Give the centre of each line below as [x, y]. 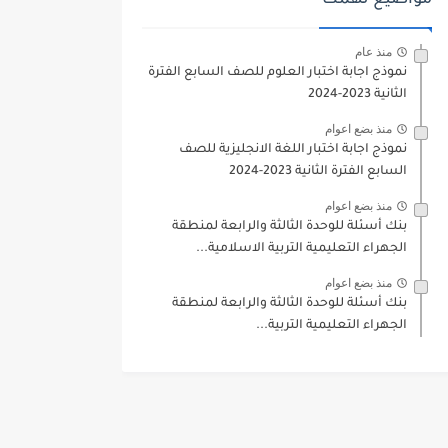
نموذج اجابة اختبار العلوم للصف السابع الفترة [277, 73]
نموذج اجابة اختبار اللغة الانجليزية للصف [293, 150]
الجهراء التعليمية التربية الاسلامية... [301, 249]
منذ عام [373, 51]
